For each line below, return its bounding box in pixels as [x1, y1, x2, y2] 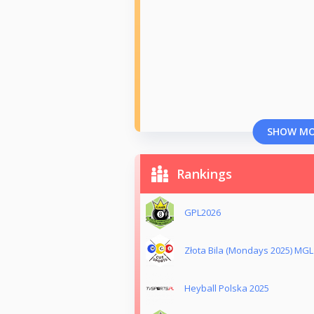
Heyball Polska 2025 [184, 282, 269, 295]
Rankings [177, 165, 232, 183]
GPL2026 [184, 206, 221, 219]
